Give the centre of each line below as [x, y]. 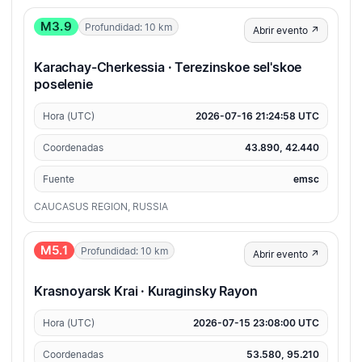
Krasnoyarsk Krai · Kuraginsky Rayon [146, 291]
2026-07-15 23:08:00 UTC [256, 323]
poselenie [63, 84]
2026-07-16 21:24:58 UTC [257, 116]
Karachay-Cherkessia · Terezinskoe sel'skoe [168, 67]
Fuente [59, 179]
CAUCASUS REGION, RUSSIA [101, 207]
